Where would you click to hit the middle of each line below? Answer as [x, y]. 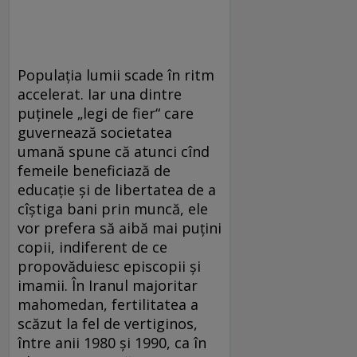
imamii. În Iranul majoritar [108, 285]
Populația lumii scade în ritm [116, 75]
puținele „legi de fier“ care [106, 113]
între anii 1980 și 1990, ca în [112, 342]
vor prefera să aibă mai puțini [120, 228]
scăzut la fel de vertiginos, [108, 323]
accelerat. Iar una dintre [100, 94]
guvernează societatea [95, 132]
